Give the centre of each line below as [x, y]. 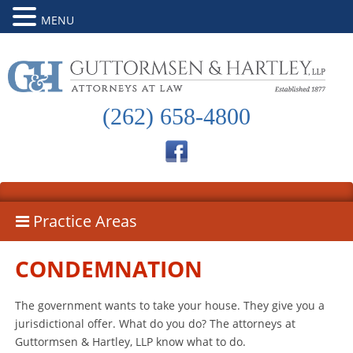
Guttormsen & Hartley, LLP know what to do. [131, 341]
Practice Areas [83, 221]
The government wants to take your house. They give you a [170, 305]
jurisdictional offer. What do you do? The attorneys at [156, 323]
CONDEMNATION [109, 268]
